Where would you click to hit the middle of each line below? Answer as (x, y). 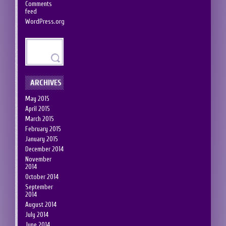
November (38, 159)
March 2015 (40, 119)
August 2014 (41, 204)
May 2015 (37, 98)
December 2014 (44, 149)
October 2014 (42, 177)
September (39, 187)
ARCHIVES (46, 82)
